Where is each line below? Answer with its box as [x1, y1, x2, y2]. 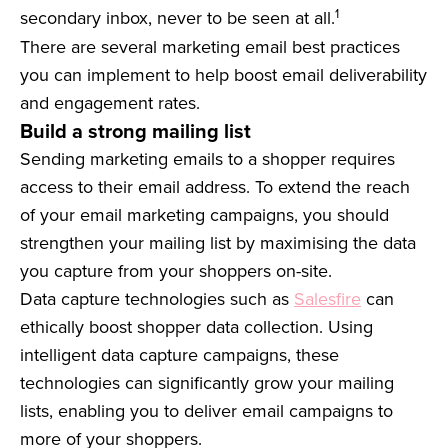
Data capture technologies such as [20, 286, 294, 312]
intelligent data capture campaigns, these [20, 342, 339, 368]
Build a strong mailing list [20, 116, 251, 146]
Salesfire [294, 286, 361, 312]
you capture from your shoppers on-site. [20, 258, 332, 284]
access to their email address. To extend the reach [20, 174, 410, 200]
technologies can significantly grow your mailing [20, 370, 394, 396]
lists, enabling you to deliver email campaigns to [20, 398, 393, 424]
